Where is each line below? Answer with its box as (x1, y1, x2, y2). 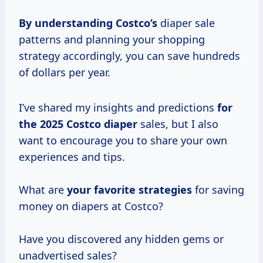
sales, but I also (137, 117, 218, 131)
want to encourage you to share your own (19, 133, 227, 148)
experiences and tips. (19, 150, 125, 164)
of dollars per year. (19, 65, 110, 80)
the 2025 (19, 117, 63, 131)
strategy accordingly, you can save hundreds (19, 49, 240, 63)
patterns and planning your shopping (19, 32, 205, 47)
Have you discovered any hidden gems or (19, 232, 224, 247)
